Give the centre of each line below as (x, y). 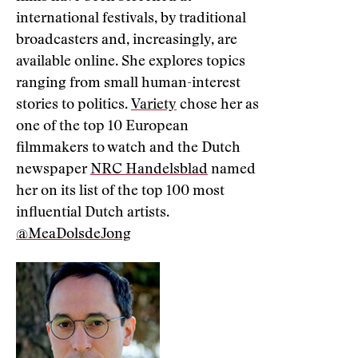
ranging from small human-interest (128, 84)
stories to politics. (74, 105)
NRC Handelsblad (149, 170)
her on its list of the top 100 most (120, 192)
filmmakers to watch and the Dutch (128, 149)
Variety (154, 105)
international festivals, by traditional (131, 19)
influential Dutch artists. (93, 213)
